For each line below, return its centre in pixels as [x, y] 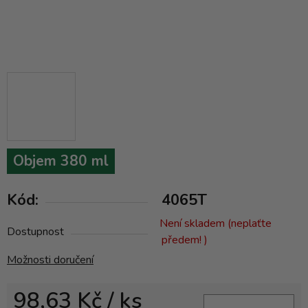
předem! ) [185, 240]
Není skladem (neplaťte [216, 224]
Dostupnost [35, 232]
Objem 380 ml [61, 161]
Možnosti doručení [50, 260]
